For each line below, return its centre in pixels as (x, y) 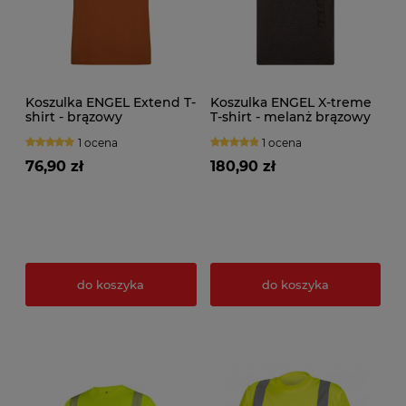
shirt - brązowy (74, 116)
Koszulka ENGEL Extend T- (111, 102)
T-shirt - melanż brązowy (290, 116)
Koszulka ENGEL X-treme (290, 102)
